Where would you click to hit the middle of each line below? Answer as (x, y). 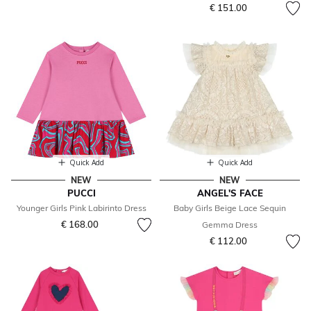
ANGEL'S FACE (230, 193)
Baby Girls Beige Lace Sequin (230, 208)
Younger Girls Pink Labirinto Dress (81, 208)
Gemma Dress (230, 225)
